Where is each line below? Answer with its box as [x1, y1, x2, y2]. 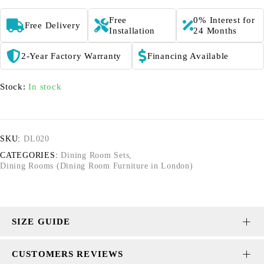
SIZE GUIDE [12, 217, 71, 227]
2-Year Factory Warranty [21, 51, 121, 61]
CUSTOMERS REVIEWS [12, 249, 124, 259]
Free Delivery [24, 21, 81, 31]
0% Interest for [193, 15, 255, 25]
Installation [109, 26, 156, 36]
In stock [28, 82, 62, 92]
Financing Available [147, 51, 229, 61]
